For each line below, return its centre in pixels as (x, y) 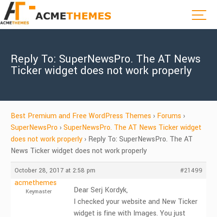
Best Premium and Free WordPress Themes (81, 116)
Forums (169, 116)
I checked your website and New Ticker (136, 202)
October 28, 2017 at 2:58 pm (55, 170)
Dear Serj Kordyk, (101, 190)
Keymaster (39, 192)
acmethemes (36, 183)
